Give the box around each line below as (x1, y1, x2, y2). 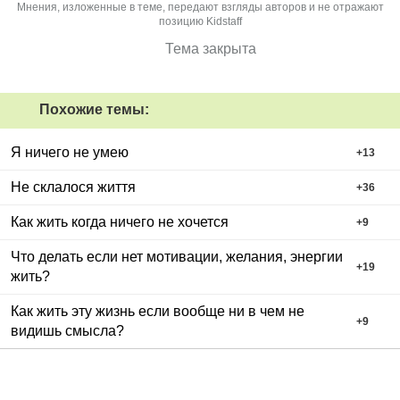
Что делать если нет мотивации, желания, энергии (11, 248, 343, 264)
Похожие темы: (36, 101, 149, 117)
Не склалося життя (11, 179, 136, 195)
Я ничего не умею (11, 144, 129, 160)
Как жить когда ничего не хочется (11, 213, 229, 229)
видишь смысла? (11, 322, 124, 338)
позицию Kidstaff (158, 14, 242, 28)
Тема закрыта (165, 40, 256, 56)
